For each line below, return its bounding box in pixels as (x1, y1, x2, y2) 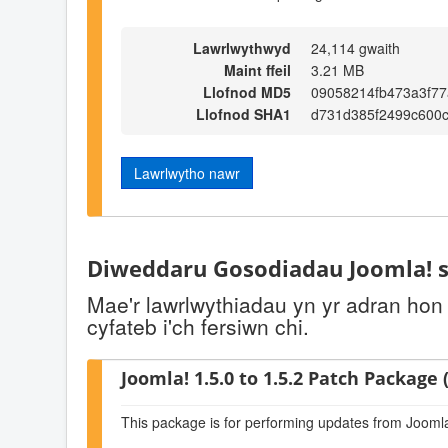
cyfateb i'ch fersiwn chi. (87, 311, 309, 342)
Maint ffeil (224, 59, 291, 80)
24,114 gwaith (311, 37, 400, 58)
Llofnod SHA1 (196, 103, 291, 124)
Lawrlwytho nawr (134, 162, 240, 183)
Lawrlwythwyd (193, 37, 291, 58)
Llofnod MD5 (203, 81, 291, 102)
